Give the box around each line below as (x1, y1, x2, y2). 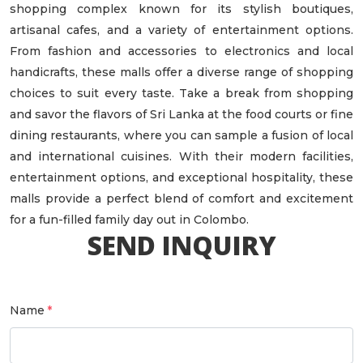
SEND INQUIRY (87, 227, 276, 263)
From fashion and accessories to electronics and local (10, 43, 353, 58)
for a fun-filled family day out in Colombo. (10, 211, 249, 227)
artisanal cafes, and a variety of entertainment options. (10, 22, 353, 37)
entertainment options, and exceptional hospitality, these (10, 169, 353, 185)
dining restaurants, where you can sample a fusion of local (10, 127, 353, 143)
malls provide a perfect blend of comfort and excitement (10, 190, 353, 206)
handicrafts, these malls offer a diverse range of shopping (10, 64, 353, 79)
